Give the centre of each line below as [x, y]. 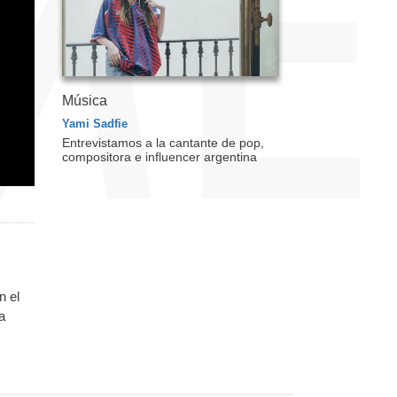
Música [84, 100]
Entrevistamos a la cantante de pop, [163, 142]
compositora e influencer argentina [159, 156]
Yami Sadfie [94, 123]
